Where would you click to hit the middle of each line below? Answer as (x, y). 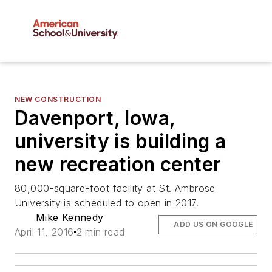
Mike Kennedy (70, 218)
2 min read (100, 232)
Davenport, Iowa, (95, 118)
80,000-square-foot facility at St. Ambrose (115, 189)
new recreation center (118, 165)
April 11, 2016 (44, 232)
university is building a (121, 141)
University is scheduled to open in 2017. (107, 203)
